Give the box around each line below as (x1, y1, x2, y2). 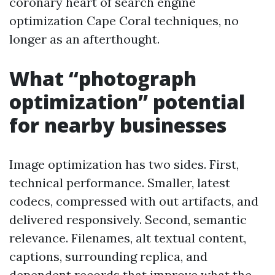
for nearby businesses (9, 112, 227, 138)
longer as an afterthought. (9, 31, 160, 47)
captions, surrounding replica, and (9, 249, 207, 264)
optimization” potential (9, 88, 245, 115)
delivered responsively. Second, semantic (9, 212, 247, 227)
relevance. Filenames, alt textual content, (9, 230, 246, 246)
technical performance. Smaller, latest (9, 175, 230, 190)
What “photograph (9, 65, 196, 91)
